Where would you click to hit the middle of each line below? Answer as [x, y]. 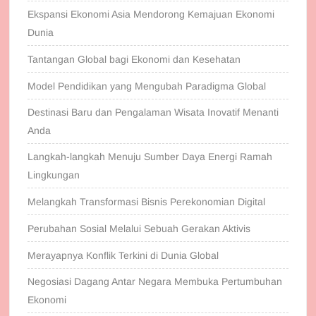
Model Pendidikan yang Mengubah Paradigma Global [147, 86]
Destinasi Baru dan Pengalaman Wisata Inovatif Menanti [153, 113]
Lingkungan [54, 175]
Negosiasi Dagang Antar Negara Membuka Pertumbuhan [155, 282]
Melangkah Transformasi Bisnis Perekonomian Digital [147, 202]
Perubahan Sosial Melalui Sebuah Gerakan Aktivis [139, 229]
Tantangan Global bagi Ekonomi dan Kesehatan [134, 60]
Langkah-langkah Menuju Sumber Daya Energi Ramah [150, 157]
